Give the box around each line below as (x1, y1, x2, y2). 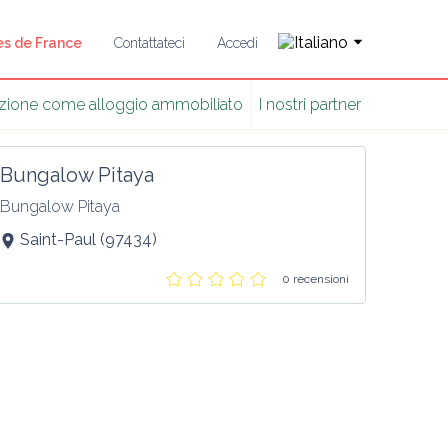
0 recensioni (281, 272, 349, 286)
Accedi (217, 34, 258, 51)
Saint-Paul (20, 230, 97, 249)
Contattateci (114, 34, 185, 51)
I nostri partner (258, 95, 361, 114)
